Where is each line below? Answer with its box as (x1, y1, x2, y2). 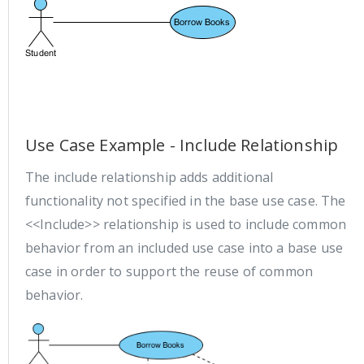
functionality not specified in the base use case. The (25, 191, 346, 210)
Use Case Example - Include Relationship (25, 133, 339, 156)
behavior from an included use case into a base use (25, 238, 344, 257)
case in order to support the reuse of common (25, 262, 314, 280)
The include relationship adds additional (25, 167, 274, 186)
